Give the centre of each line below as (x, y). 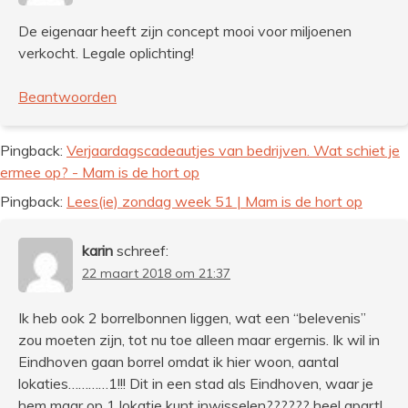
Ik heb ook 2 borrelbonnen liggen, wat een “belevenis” (192, 317)
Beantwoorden (67, 96)
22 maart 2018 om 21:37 (156, 273)
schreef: (143, 250)
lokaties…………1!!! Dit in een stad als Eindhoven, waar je (196, 383)
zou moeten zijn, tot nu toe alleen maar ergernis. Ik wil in (199, 339)
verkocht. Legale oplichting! (106, 52)
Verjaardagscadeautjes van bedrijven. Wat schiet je (233, 150)
